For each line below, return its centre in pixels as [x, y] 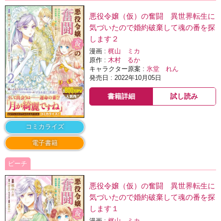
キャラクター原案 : [118, 69]
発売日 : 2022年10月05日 [126, 78]
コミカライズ [45, 127]
